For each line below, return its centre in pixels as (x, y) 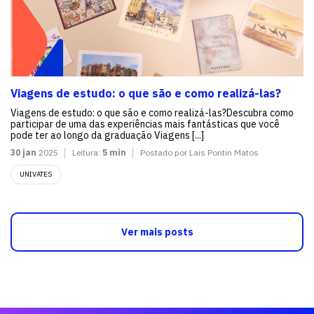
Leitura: (87, 152)
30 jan (23, 152)
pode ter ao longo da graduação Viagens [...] (107, 135)
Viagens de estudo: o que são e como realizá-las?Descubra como (152, 112)
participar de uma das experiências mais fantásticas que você (145, 124)
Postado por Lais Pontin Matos (199, 152)
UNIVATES (36, 174)
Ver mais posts (157, 232)
